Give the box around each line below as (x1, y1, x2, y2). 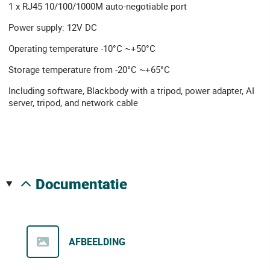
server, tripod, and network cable (8, 96, 138, 108)
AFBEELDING (69, 235, 125, 249)
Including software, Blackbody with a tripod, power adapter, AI (8, 84, 254, 96)
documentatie (45, 174, 127, 194)
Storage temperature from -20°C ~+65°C (8, 63, 170, 75)
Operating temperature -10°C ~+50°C (8, 42, 155, 54)
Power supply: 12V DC (8, 21, 97, 33)
